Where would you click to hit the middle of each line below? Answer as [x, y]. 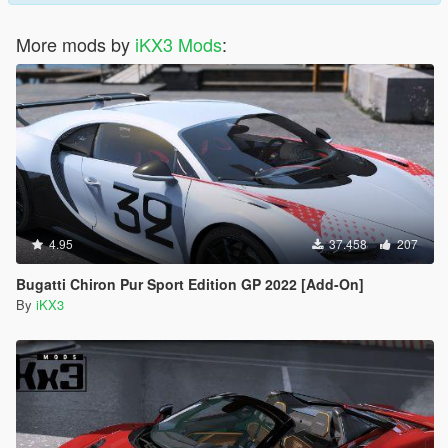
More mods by [75, 43]
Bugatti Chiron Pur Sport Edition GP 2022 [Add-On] [190, 283]
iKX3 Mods [178, 43]
